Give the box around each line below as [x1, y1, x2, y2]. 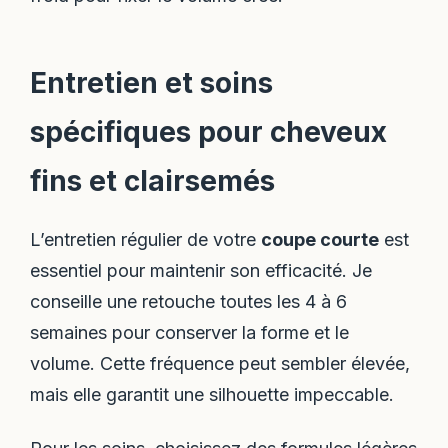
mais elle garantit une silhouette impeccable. [30, 384, 395, 406]
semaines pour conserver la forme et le [30, 322, 350, 344]
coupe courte [261, 229, 380, 251]
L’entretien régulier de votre [30, 229, 262, 251]
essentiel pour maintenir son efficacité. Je [30, 260, 373, 282]
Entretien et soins [30, 66, 274, 101]
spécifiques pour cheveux [30, 115, 388, 150]
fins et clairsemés [30, 164, 276, 199]
